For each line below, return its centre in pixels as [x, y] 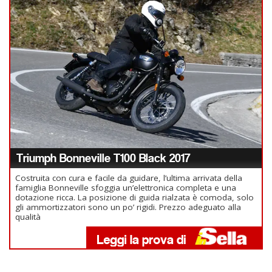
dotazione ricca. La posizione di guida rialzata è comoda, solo [134, 197]
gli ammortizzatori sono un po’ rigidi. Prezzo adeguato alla [128, 207]
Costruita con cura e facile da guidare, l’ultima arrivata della [129, 178]
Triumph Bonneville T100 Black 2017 [103, 158]
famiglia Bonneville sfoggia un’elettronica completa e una [126, 187]
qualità [28, 216]
